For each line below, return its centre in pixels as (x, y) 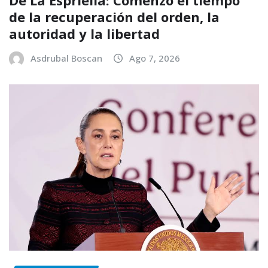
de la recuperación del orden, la (114, 16)
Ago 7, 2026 (155, 58)
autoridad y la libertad (84, 33)
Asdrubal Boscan (66, 58)
